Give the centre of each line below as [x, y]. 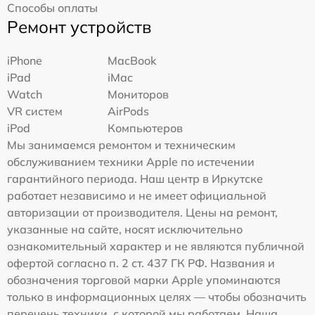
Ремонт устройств [79, 26]
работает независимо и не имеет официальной [137, 195]
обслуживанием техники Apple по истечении [131, 161]
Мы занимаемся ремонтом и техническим [121, 144]
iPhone [25, 60]
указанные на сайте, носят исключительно [125, 229]
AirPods [129, 111]
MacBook [132, 60]
